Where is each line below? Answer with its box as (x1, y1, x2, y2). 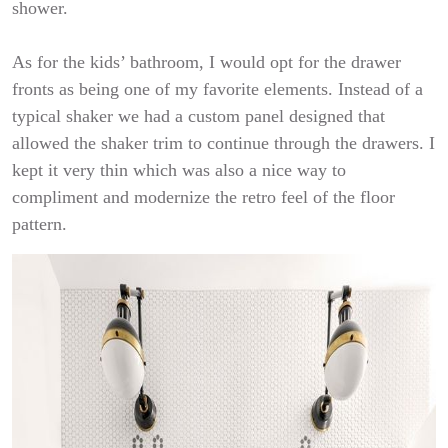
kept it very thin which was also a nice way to (12, 160, 346, 180)
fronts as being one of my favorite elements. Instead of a (12, 79, 423, 99)
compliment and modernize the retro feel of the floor (12, 187, 395, 207)
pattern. (12, 214, 67, 234)
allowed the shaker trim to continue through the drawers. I (12, 133, 435, 153)
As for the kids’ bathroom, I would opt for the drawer (12, 52, 401, 72)
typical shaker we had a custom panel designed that (12, 106, 385, 126)
